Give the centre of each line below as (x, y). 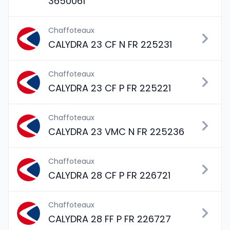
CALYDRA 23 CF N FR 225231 (110, 44)
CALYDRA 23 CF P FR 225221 (110, 88)
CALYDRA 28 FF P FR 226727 (110, 219)
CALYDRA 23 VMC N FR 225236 (116, 132)
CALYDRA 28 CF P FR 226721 (109, 175)
